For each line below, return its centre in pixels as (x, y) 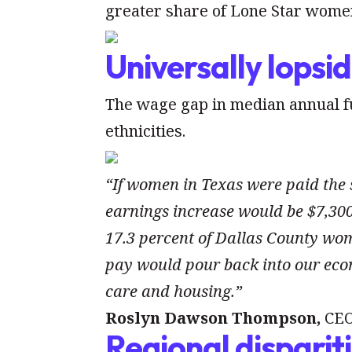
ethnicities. (146, 131)
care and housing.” (176, 291)
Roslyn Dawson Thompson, (213, 318)
